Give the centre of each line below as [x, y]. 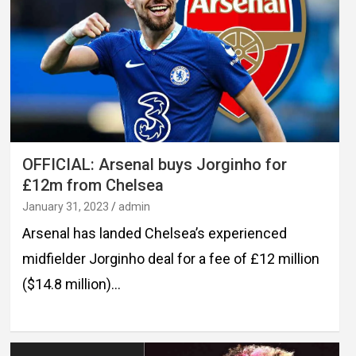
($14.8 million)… [71, 284]
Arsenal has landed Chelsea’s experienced [154, 233]
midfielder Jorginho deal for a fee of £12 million [170, 258]
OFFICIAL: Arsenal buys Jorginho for [154, 164]
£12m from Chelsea [93, 185]
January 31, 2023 [65, 206]
